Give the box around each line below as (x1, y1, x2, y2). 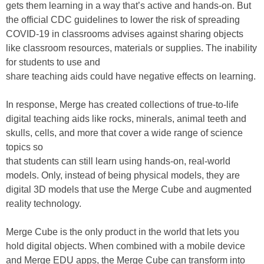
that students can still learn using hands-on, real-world (6, 156, 230, 166)
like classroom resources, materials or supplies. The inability (6, 43, 257, 53)
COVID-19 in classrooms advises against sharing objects (6, 29, 243, 39)
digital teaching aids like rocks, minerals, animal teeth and (6, 114, 246, 124)
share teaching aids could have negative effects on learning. (6, 71, 256, 81)
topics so (6, 142, 43, 152)
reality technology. (6, 199, 81, 209)
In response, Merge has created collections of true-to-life (6, 100, 239, 110)
